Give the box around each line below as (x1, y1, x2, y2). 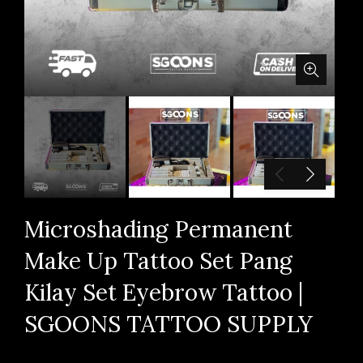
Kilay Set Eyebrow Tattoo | (24, 278, 303, 307)
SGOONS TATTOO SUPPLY (24, 310, 313, 339)
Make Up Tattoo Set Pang (24, 246, 293, 275)
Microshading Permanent (24, 215, 293, 244)
